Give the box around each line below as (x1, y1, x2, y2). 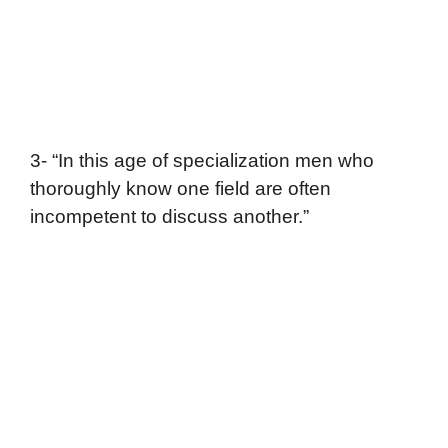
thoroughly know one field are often (30, 177, 331, 199)
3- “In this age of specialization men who (30, 149, 374, 171)
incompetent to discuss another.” (30, 205, 309, 227)
